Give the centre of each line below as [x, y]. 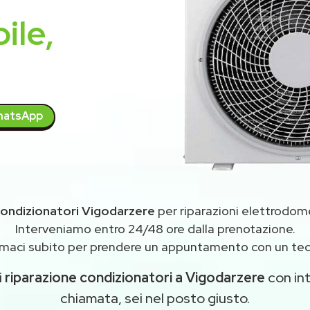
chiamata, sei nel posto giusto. [155, 298]
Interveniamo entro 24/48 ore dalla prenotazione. [155, 229]
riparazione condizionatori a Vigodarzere [135, 277]
